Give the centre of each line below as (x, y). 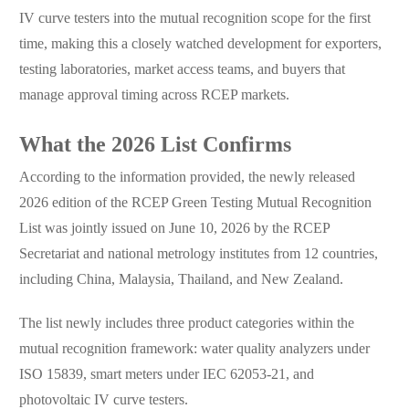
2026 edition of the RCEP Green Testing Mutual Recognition (195, 204)
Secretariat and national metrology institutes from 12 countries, (198, 255)
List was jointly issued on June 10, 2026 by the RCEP (174, 229)
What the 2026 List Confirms (155, 146)
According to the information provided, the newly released (187, 178)
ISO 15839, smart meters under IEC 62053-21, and (166, 375)
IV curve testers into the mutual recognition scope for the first (194, 19)
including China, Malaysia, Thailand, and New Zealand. (181, 280)
